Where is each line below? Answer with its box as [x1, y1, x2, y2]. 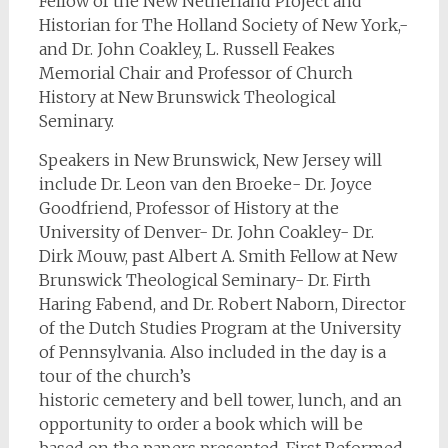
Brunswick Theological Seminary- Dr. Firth [38, 270, 371, 290]
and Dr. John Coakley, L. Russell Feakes [38, 39, 335, 59]
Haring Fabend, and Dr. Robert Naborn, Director [38, 294, 406, 314]
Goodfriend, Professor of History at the [38, 198, 339, 218]
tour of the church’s [38, 366, 191, 386]
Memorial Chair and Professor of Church [38, 63, 353, 83]
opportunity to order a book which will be [38, 414, 363, 434]
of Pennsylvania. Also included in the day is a [38, 342, 386, 362]
